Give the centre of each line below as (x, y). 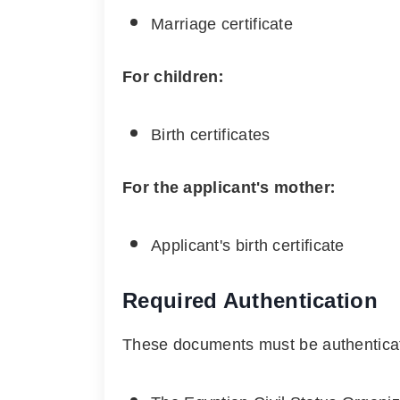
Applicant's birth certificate (248, 246)
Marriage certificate (222, 25)
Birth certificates (211, 136)
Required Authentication (250, 301)
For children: (173, 78)
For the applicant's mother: (229, 188)
